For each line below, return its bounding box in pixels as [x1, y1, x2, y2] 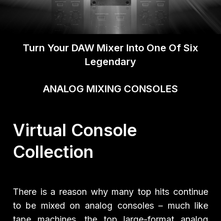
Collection [12, 142, 94, 162]
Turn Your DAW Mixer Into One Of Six [23, 41, 198, 54]
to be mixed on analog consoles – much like [12, 200, 209, 211]
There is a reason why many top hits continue [12, 186, 209, 197]
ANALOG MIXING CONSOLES [43, 82, 178, 95]
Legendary [85, 55, 136, 68]
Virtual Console [12, 120, 137, 141]
